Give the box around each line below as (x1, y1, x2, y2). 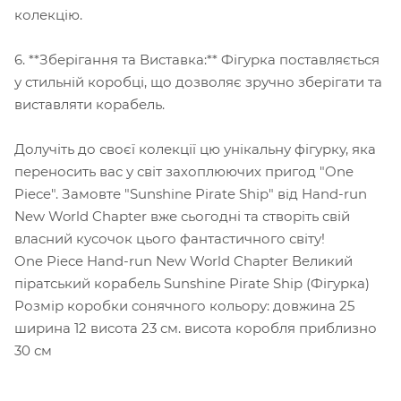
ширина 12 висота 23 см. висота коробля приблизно (14, 319, 377, 337)
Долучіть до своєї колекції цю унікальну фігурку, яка (14, 140, 376, 158)
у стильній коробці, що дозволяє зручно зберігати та (14, 73, 382, 90)
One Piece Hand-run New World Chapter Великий (14, 252, 353, 269)
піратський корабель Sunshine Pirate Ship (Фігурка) (14, 274, 370, 292)
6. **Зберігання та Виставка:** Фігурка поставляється (14, 50, 380, 68)
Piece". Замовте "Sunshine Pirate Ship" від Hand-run (14, 184, 367, 202)
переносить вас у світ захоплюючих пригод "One (14, 162, 354, 180)
